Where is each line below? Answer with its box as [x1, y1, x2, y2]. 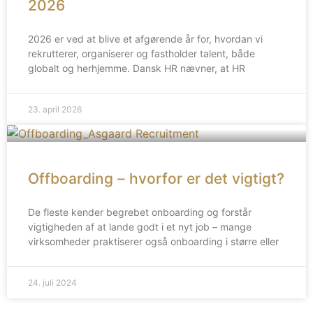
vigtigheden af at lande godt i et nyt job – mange [28, 221, 252, 233]
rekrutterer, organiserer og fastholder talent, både [28, 48, 255, 60]
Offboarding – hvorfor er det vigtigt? [28, 170, 284, 188]
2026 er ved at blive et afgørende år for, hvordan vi [28, 33, 263, 45]
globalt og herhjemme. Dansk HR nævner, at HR [28, 62, 245, 75]
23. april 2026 [28, 104, 82, 115]
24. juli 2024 [28, 277, 77, 289]
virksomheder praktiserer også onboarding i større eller [28, 235, 279, 248]
